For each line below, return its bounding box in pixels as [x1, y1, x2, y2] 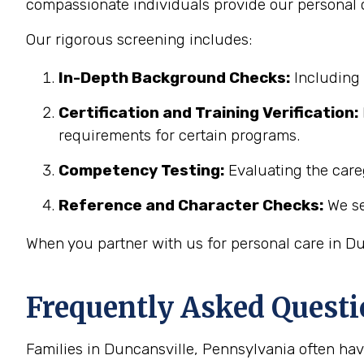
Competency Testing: [58, 161, 224, 180]
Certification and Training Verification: [58, 103, 358, 122]
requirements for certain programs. [58, 126, 300, 145]
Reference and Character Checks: [58, 196, 323, 214]
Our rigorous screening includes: [26, 30, 252, 49]
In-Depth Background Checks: [58, 68, 290, 87]
